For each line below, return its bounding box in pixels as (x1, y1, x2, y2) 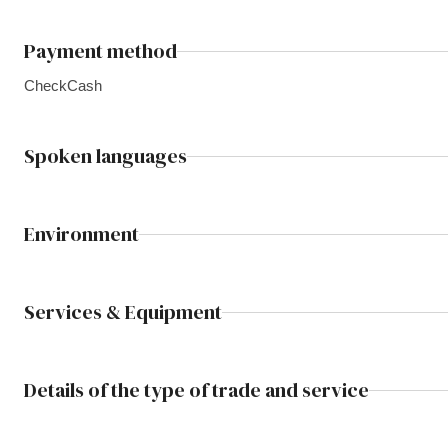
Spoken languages (24, 142, 187, 170)
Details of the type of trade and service (24, 376, 369, 404)
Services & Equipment (24, 298, 222, 326)
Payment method (24, 37, 177, 65)
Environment (24, 220, 139, 248)
